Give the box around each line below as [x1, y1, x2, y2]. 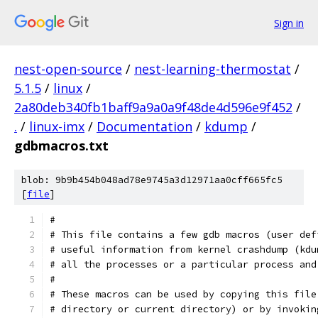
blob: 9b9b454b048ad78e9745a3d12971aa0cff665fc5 [21, 174, 283, 186]
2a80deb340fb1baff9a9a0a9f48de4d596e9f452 [14, 99, 292, 116]
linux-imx [29, 118, 84, 135]
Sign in [274, 16, 304, 30]
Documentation [97, 118, 192, 135]
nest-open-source [14, 60, 122, 77]
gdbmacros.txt [14, 137, 109, 154]
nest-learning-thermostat [134, 60, 291, 77]
